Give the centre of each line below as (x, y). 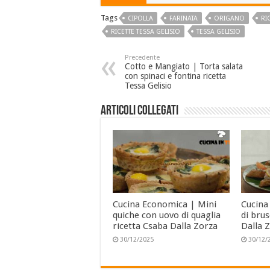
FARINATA (184, 19)
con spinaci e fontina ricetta (175, 76)
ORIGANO (229, 19)
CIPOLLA (140, 19)
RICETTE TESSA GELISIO (146, 32)
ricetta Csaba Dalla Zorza (165, 226)
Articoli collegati (140, 111)
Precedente (142, 58)
